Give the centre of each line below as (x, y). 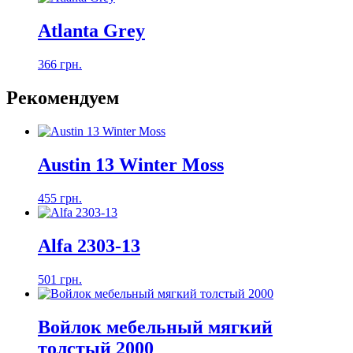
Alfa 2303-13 (89, 245)
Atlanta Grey (91, 31)
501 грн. (60, 279)
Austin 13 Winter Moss (131, 164)
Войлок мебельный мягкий (155, 327)
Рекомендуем (63, 98)
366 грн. (60, 65)
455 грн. (60, 198)
